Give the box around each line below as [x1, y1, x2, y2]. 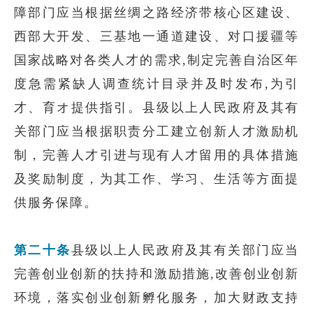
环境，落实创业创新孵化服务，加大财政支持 [14, 291, 299, 305]
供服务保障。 [14, 196, 98, 210]
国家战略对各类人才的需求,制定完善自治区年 [14, 53, 299, 67]
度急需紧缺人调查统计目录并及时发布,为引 [14, 77, 299, 91]
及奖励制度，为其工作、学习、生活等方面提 [14, 172, 299, 186]
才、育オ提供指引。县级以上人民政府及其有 [14, 101, 299, 115]
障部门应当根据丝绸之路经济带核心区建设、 [14, 6, 299, 20]
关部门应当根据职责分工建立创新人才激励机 [14, 124, 299, 138]
